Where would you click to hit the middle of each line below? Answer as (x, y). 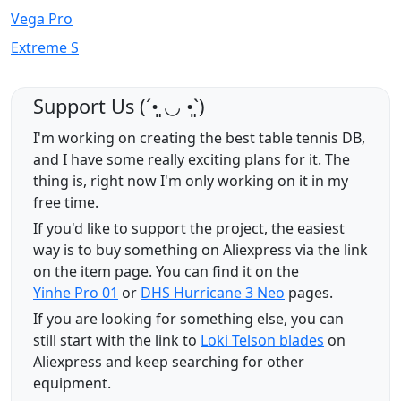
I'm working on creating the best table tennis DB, (199, 138)
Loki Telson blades (262, 341)
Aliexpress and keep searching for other (169, 362)
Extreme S (45, 48)
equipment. (72, 384)
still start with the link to (115, 341)
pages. (311, 293)
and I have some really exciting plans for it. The (192, 160)
